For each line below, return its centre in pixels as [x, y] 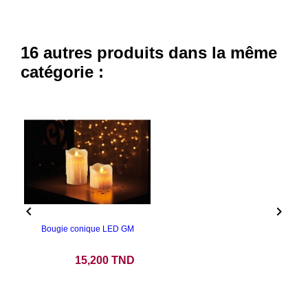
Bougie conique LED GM [87, 229]
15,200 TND [104, 260]
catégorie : [62, 71]
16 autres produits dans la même [149, 52]
